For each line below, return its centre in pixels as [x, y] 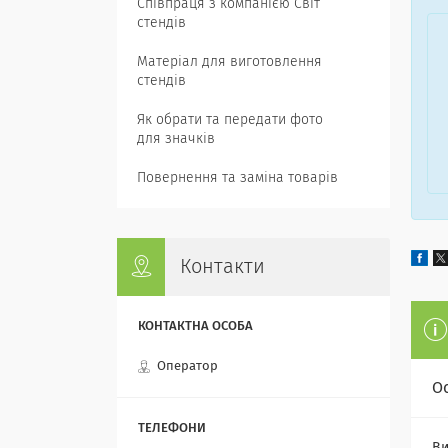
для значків [176, 139]
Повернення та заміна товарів [237, 178]
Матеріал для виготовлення [229, 62]
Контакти [222, 267]
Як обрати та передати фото [230, 120]
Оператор [187, 367]
